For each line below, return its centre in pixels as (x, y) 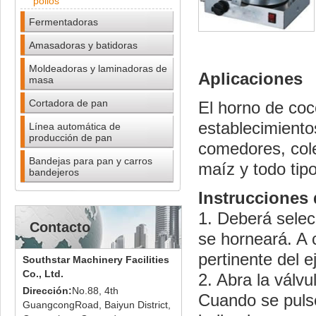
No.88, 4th (95, 291)
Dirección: (47, 291)
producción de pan (71, 138)
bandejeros (54, 172)
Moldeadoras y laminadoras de (98, 68)
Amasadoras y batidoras (83, 45)
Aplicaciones (250, 78)
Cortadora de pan (68, 103)
